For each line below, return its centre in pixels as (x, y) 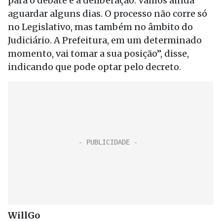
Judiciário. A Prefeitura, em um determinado (105, 40)
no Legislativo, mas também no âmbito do (100, 27)
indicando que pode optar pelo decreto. (94, 67)
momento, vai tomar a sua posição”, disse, (98, 54)
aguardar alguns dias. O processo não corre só (108, 14)
